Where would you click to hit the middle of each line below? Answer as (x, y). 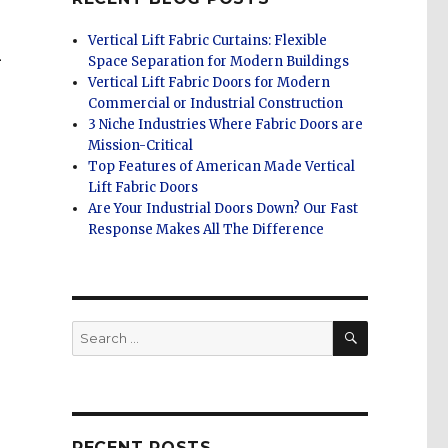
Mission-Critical (141, 146)
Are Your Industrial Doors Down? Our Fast (223, 209)
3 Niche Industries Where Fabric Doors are (226, 125)
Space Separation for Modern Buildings (219, 62)
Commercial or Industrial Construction (216, 104)
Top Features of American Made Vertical (222, 167)
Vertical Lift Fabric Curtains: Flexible (208, 41)
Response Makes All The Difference (206, 230)
